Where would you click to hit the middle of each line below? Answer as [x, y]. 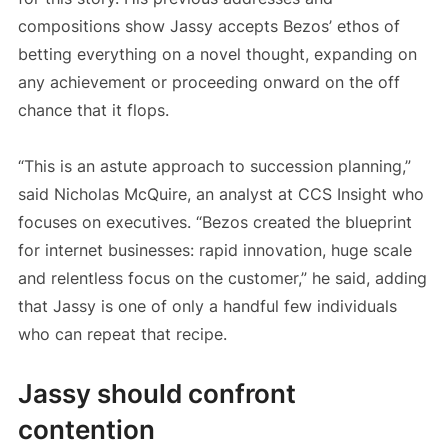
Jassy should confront [156, 394]
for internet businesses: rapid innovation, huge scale [214, 250]
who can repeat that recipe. [122, 334]
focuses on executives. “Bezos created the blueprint [214, 222]
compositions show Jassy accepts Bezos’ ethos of [208, 26]
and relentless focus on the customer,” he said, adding [222, 278]
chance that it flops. [93, 110]
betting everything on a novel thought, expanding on [217, 54]
